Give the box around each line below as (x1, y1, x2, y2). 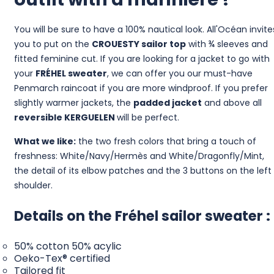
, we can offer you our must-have (106, 67, 253, 80)
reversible (13, 111, 64, 124)
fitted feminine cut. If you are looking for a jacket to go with (13, 52, 270, 65)
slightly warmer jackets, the (13, 96, 133, 109)
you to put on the (13, 37, 92, 50)
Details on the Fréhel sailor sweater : (13, 206, 270, 226)
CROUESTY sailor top (91, 37, 186, 50)
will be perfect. (116, 111, 179, 124)
